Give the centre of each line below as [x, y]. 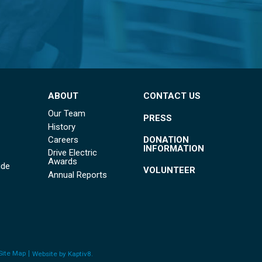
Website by [50, 254]
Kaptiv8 [79, 254]
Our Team [66, 114]
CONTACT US [172, 96]
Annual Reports [77, 175]
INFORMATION [173, 148]
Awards [62, 162]
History [61, 127]
